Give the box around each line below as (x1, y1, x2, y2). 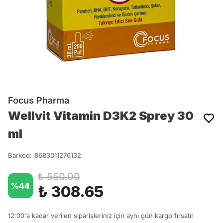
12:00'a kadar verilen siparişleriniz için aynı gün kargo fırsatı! (8, 212, 193, 220)
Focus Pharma (8, 95, 69, 106)
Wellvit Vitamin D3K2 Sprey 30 (8, 109, 194, 123)
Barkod (8, 151, 30, 159)
